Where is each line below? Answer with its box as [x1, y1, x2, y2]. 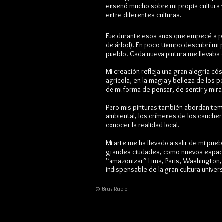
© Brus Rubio [95, 185, 127, 192]
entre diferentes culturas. [106, 10, 182, 19]
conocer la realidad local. [106, 120, 180, 129]
